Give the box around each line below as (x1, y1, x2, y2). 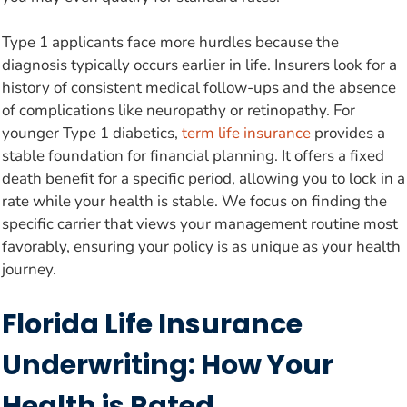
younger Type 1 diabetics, (2, 123, 182, 144)
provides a (311, 123, 385, 144)
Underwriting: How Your (2, 345, 333, 384)
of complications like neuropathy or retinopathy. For (2, 100, 355, 122)
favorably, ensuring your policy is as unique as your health (2, 236, 401, 258)
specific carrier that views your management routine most (2, 213, 398, 235)
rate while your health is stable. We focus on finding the (2, 191, 387, 213)
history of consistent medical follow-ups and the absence (2, 77, 396, 99)
